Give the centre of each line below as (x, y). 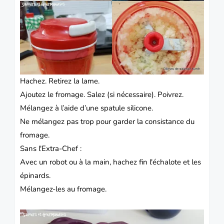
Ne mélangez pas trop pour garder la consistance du (107, 122)
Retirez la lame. (74, 81)
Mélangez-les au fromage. (63, 189)
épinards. (35, 176)
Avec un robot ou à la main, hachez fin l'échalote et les (110, 162)
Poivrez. (170, 95)
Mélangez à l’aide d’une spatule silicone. (86, 108)
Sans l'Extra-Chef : (51, 149)
